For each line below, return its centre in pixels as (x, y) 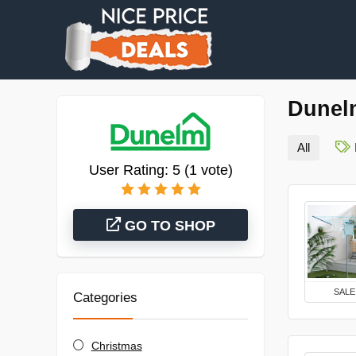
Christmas (116, 346)
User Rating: (130, 170)
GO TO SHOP (168, 226)
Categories (105, 298)
